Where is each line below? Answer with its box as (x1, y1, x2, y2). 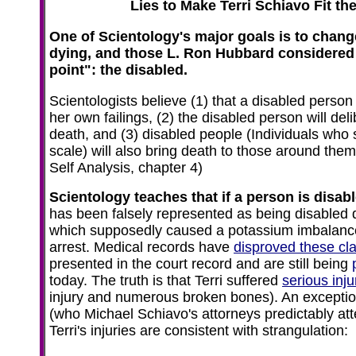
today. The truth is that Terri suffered (49, 273, 282, 288)
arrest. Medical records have (49, 239, 234, 255)
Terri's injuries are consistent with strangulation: (49, 323, 348, 339)
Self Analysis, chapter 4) (49, 160, 203, 176)
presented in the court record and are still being (49, 256, 352, 272)
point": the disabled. (49, 62, 188, 78)
